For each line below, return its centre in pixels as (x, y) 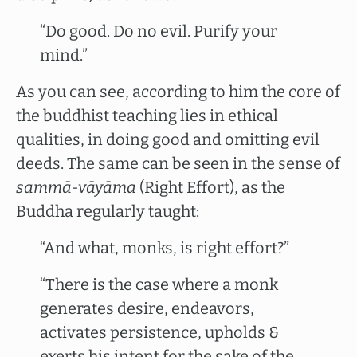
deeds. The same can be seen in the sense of (178, 163)
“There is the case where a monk (159, 284)
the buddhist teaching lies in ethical (147, 116)
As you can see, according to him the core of (178, 92)
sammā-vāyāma (76, 187)
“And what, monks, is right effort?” (165, 248)
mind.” (64, 55)
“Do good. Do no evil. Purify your (159, 31)
